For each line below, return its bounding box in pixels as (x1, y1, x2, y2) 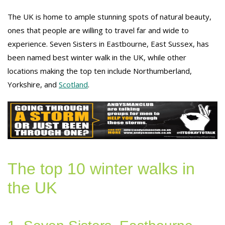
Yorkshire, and (8, 79, 59, 90)
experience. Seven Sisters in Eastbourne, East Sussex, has (8, 39, 209, 49)
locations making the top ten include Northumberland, (8, 66, 192, 76)
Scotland (59, 79, 88, 90)
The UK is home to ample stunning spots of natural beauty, (8, 12, 211, 22)
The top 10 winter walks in (8, 159, 195, 178)
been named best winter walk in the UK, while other (8, 52, 186, 63)
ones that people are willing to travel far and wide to (8, 25, 189, 36)
